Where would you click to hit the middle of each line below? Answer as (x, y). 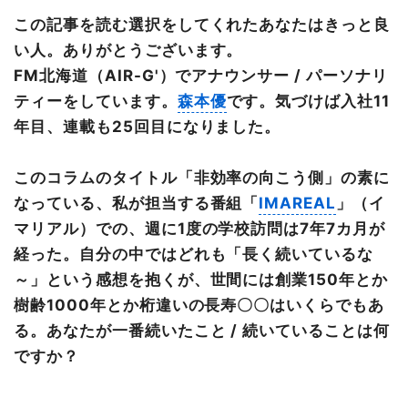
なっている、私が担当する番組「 (137, 203)
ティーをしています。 (96, 101)
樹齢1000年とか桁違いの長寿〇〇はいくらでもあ (199, 305)
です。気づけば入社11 (308, 101)
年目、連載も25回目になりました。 (148, 126)
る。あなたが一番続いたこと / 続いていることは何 (202, 330)
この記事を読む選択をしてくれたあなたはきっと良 (202, 24)
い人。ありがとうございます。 (128, 50)
